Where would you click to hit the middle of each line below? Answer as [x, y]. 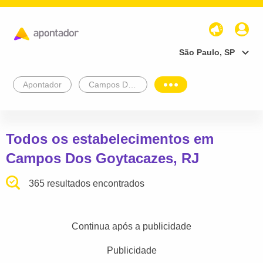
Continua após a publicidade [131, 226]
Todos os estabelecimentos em [110, 139]
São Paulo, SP [207, 52]
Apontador [42, 84]
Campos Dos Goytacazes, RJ [102, 158]
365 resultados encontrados [87, 183]
